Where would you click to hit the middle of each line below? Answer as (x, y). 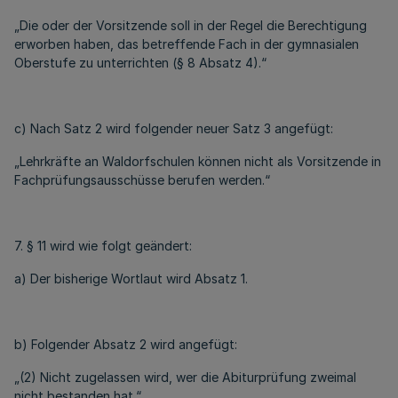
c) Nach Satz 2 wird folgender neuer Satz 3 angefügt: (174, 128)
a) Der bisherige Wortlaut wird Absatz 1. (131, 279)
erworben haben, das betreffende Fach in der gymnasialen (187, 44)
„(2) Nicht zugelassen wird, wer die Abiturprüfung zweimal (185, 377)
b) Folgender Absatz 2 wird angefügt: (126, 344)
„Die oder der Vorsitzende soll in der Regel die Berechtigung (191, 25)
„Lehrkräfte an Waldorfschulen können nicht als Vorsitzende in (198, 161)
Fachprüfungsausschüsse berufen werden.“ (142, 180)
